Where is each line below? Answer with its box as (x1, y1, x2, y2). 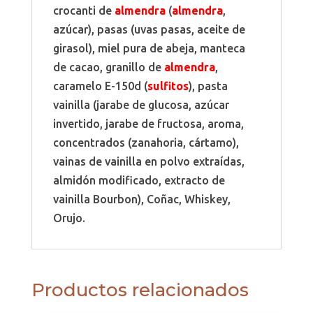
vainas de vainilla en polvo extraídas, (52, 154, 245, 168)
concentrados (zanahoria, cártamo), (52, 136, 239, 149)
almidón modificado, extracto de (52, 173, 225, 187)
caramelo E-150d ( (52, 79, 147, 92)
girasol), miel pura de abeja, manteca (52, 41, 245, 54)
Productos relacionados (31, 278, 249, 301)
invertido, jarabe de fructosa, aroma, (52, 117, 244, 130)
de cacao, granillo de (52, 60, 164, 73)
